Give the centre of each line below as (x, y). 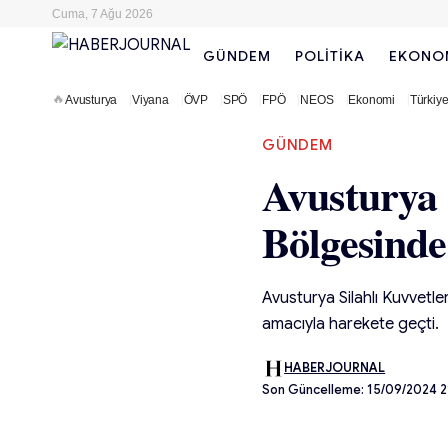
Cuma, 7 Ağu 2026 (102, 14)
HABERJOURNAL (335, 368)
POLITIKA (330, 55)
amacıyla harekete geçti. (350, 324)
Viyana (150, 99)
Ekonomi (371, 99)
